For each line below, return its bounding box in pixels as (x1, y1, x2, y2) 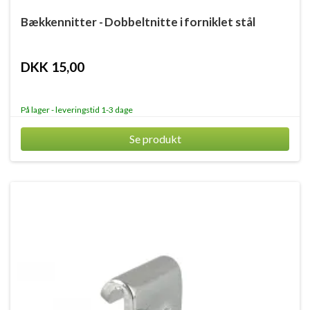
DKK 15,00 (21, 59, 84, 75)
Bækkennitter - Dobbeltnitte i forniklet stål (21, 15, 255, 29)
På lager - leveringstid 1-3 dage (21, 104, 133, 115)
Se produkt (129, 132, 181, 145)
